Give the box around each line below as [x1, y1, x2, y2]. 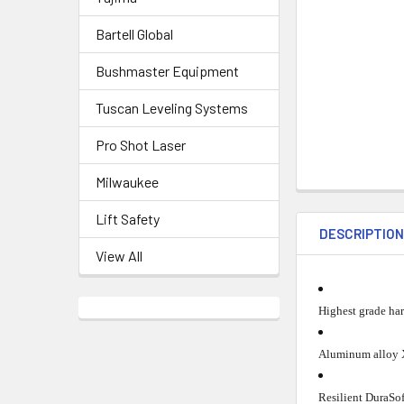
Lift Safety [96, 210, 160, 227]
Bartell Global [96, 25, 173, 42]
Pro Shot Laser [96, 136, 186, 153]
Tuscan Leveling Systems [96, 99, 248, 116]
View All [96, 247, 142, 264]
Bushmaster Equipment [96, 62, 239, 79]
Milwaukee [96, 173, 159, 190]
